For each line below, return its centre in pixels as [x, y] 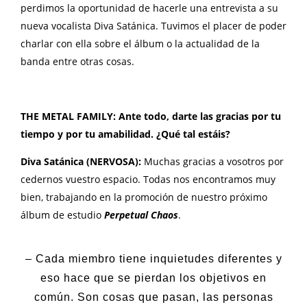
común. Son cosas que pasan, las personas [153, 297]
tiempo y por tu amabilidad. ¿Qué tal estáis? [125, 134]
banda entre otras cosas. [77, 61]
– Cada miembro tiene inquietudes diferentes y [153, 259]
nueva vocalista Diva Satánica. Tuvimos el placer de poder [153, 25]
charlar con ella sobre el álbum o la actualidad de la [140, 43]
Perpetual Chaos [141, 214]
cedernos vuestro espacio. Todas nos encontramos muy [148, 179]
